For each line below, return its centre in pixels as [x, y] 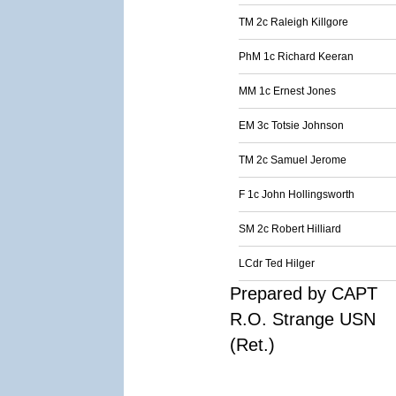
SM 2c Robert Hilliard [290, 229]
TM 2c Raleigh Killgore [293, 22]
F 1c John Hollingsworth [297, 194]
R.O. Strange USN [303, 319]
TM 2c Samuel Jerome [293, 160]
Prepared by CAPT [304, 293]
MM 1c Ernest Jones [287, 91]
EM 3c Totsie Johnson [291, 126]
